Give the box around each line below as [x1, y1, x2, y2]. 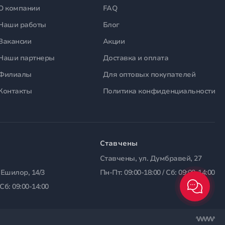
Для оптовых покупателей [102, 70, 195, 79]
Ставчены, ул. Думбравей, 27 [99, 154, 202, 164]
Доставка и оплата [102, 53, 168, 63]
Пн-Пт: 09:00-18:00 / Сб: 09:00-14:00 [99, 168, 215, 178]
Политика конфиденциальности [102, 86, 215, 96]
